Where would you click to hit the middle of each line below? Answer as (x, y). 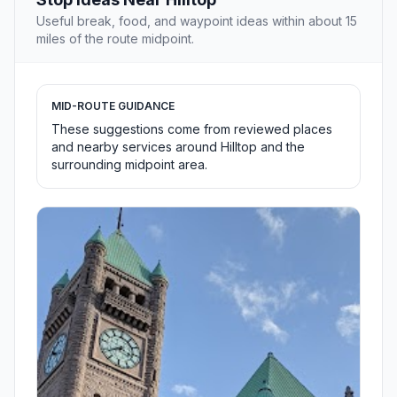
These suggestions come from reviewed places (192, 129)
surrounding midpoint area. (129, 165)
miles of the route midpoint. (115, 39)
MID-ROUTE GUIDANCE (113, 106)
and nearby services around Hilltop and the (178, 147)
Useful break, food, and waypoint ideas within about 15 (197, 21)
